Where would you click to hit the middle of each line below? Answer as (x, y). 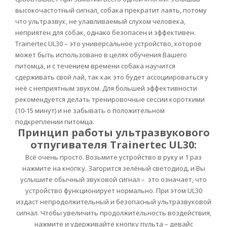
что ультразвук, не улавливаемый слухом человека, (100, 22)
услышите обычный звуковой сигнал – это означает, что (113, 180)
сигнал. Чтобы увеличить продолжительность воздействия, (113, 213)
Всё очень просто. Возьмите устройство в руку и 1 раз (113, 157)
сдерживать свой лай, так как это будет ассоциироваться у (112, 77)
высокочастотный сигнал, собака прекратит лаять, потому (111, 10)
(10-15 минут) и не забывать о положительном (90, 111)
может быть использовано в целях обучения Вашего (101, 55)
